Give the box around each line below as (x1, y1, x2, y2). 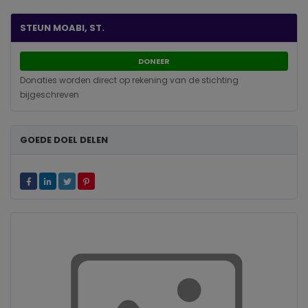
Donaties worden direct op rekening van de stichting (20, 74, 239, 86)
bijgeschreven (20, 89, 79, 100)
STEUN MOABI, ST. (20, 21, 104, 34)
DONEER (138, 55, 170, 67)
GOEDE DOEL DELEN (20, 133, 108, 146)
